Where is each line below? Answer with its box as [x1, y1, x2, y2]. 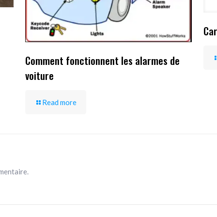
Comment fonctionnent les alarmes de [25, 53, 180, 68]
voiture [25, 68, 54, 83]
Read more [42, 98, 77, 107]
